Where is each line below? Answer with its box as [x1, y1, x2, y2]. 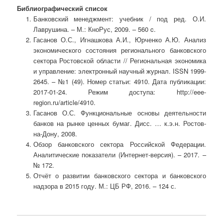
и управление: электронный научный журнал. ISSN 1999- [33, 66, 206, 76]
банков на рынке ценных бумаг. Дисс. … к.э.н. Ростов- [33, 118, 206, 128]
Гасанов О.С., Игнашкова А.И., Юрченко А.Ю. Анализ [33, 34, 206, 44]
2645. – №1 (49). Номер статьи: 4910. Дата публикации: [33, 76, 206, 86]
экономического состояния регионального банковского [33, 45, 206, 55]
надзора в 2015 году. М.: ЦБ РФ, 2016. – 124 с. [33, 181, 176, 191]
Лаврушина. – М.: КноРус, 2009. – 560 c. [33, 24, 156, 34]
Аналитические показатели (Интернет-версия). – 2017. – [33, 149, 206, 159]
